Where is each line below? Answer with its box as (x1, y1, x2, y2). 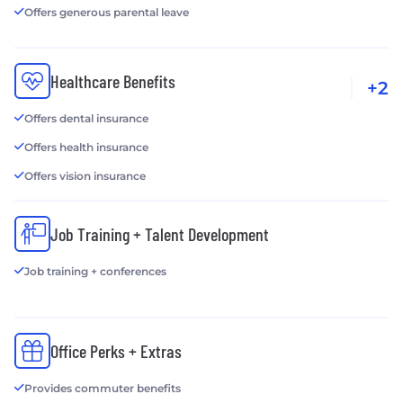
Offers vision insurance (24, 169, 146, 184)
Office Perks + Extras (50, 340, 182, 363)
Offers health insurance (24, 140, 148, 155)
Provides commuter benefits (24, 381, 181, 396)
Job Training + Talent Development (50, 223, 269, 246)
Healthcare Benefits (50, 70, 175, 93)
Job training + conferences (24, 264, 166, 279)
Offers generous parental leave (24, 5, 189, 20)
